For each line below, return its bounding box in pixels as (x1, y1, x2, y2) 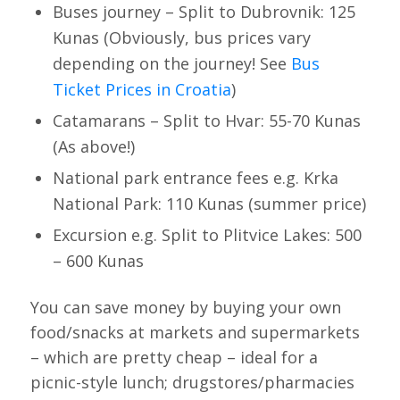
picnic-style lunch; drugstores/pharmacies (29, 371, 354, 393)
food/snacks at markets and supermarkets (29, 321, 360, 343)
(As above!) (52, 135, 135, 157)
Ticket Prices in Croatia (52, 78, 231, 100)
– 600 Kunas (52, 249, 144, 271)
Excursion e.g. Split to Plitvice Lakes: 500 (52, 223, 362, 246)
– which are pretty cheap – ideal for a (29, 346, 318, 368)
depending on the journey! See (52, 52, 291, 74)
